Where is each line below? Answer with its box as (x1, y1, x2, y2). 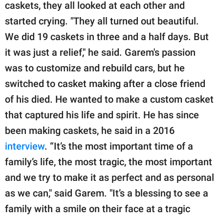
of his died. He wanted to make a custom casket (5, 93, 214, 105)
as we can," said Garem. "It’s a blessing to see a (5, 187, 208, 199)
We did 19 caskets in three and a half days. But (5, 30, 209, 43)
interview (5, 140, 44, 152)
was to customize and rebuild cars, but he (5, 62, 185, 74)
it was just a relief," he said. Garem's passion (5, 46, 196, 58)
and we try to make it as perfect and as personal (5, 171, 214, 183)
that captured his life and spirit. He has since (5, 109, 199, 121)
